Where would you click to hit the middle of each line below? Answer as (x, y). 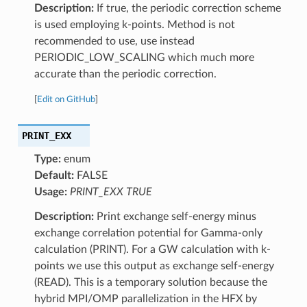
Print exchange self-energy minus (175, 216)
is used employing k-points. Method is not (134, 24)
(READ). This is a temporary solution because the (150, 282)
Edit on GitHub (66, 99)
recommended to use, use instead (114, 41)
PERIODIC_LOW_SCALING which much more (144, 57)
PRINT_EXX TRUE (111, 192)
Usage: (50, 192)
